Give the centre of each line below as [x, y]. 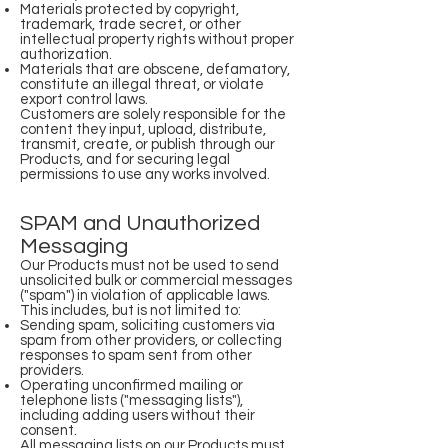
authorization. [66, 54]
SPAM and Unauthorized [140, 223]
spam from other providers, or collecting [151, 340]
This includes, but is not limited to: [130, 310]
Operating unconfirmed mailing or [131, 385]
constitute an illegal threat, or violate [142, 84]
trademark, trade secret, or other [130, 24]
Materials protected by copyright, [129, 9]
